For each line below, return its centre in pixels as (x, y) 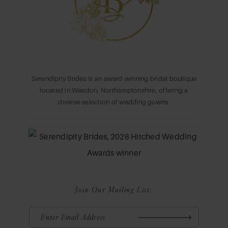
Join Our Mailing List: (114, 189)
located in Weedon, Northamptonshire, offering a (114, 90)
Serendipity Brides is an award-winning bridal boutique (114, 78)
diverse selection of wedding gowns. (114, 102)
